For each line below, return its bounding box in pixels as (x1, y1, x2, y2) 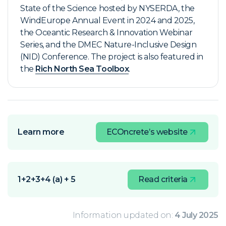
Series (20, 39, 43, 49)
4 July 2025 (174, 210, 218, 220)
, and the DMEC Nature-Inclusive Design (42, 39, 197, 49)
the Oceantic (20, 27, 72, 37)
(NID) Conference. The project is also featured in (20, 51, 203, 62)
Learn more (18, 127, 65, 137)
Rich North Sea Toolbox (35, 64, 129, 74)
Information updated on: (72, 210, 175, 220)
